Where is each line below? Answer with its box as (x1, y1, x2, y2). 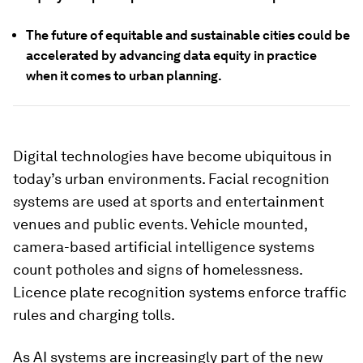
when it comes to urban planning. (26, 68, 222, 83)
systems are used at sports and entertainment (13, 193, 324, 210)
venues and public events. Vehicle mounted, (13, 216, 307, 233)
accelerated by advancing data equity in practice (26, 48, 317, 63)
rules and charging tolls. (13, 306, 175, 323)
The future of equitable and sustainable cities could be (26, 28, 350, 43)
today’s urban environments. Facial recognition (13, 170, 330, 187)
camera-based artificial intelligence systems (13, 238, 314, 255)
